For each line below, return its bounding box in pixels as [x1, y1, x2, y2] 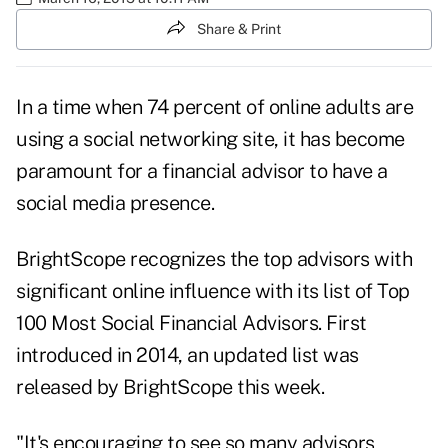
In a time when [16, 95, 147, 120]
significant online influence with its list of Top [16, 279, 410, 304]
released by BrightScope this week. [16, 375, 324, 400]
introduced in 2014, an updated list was [16, 343, 359, 368]
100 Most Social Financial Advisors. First [16, 311, 367, 336]
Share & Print [197, 21, 281, 37]
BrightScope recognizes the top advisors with [16, 247, 412, 272]
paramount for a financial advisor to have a [16, 159, 388, 184]
